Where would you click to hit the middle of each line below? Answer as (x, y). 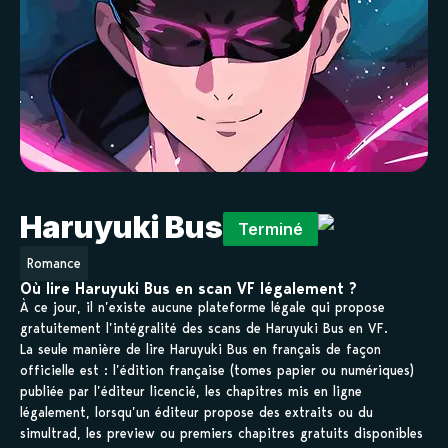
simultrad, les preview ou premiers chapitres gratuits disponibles (221, 433)
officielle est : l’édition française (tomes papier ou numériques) (217, 370)
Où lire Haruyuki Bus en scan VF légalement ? (188, 289)
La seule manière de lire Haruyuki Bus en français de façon (200, 349)
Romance (54, 263)
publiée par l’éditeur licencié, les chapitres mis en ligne (191, 391)
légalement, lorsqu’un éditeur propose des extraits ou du (196, 412)
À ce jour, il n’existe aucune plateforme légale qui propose (202, 307)
